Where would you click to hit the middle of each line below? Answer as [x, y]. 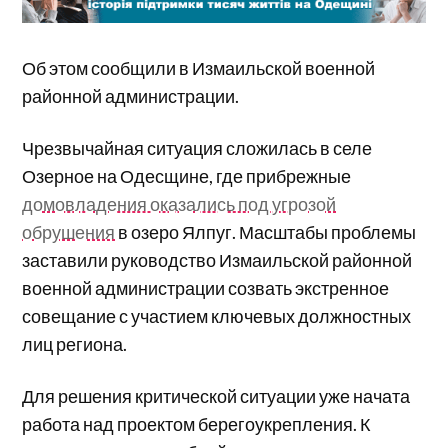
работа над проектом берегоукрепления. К [196, 424]
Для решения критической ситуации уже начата [216, 396]
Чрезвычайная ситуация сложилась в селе [197, 148]
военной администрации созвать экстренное [206, 288]
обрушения [69, 232]
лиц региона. [75, 344]
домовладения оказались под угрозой [179, 204]
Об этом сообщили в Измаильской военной [199, 68]
